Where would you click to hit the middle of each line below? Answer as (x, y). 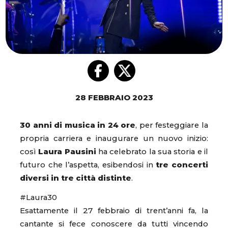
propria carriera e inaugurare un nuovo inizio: (114, 139)
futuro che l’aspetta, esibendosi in (88, 165)
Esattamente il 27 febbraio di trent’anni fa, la (114, 210)
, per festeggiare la (172, 125)
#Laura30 (38, 197)
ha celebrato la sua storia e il (152, 152)
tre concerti (182, 165)
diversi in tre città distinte (76, 178)
